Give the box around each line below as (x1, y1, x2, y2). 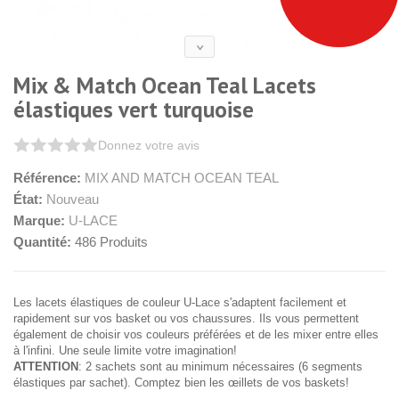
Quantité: (13, 234, 71, 249)
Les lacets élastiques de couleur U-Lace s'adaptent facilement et (13, 296, 346, 309)
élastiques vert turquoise (13, 95, 254, 124)
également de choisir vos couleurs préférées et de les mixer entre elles (13, 328, 379, 341)
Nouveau (46, 191, 99, 207)
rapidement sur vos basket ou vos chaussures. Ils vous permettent (13, 312, 359, 325)
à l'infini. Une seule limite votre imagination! (13, 344, 237, 357)
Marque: (13, 213, 65, 228)
